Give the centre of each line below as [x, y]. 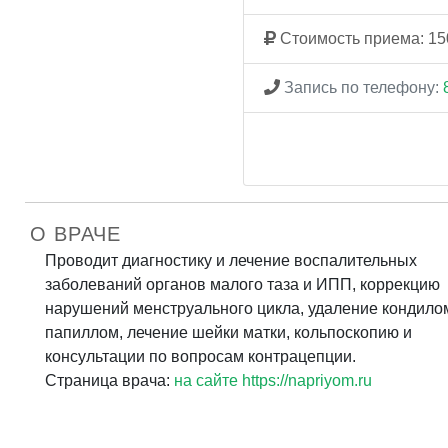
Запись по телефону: [361, 87]
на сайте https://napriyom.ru [273, 380]
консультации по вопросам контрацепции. [200, 356]
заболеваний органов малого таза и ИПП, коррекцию [242, 284]
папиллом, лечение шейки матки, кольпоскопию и [228, 332]
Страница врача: [109, 380]
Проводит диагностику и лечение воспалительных [231, 260]
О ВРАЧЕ [75, 233]
